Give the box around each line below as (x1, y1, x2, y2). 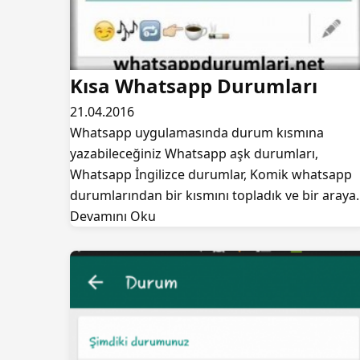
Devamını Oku (70, 207, 156, 225)
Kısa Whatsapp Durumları (70, 72, 317, 99)
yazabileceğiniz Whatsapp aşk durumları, (70, 145, 318, 162)
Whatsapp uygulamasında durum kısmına (70, 124, 324, 141)
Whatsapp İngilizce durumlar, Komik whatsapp (70, 166, 352, 183)
